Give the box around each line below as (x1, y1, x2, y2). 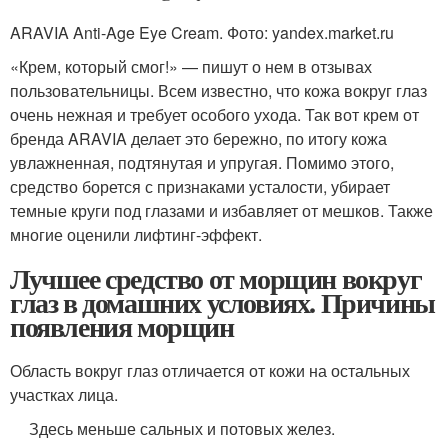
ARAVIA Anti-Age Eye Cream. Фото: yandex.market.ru (10, 21, 394, 45)
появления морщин (10, 306, 234, 348)
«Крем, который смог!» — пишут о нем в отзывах (10, 55, 372, 79)
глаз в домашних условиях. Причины (10, 282, 435, 324)
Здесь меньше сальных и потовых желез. (29, 417, 336, 441)
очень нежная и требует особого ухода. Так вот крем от (10, 103, 419, 127)
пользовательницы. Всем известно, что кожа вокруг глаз (10, 79, 427, 103)
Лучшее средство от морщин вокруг (10, 258, 422, 300)
